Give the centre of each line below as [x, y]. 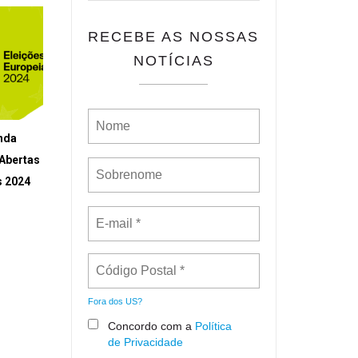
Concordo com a [151, 326]
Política [213, 326]
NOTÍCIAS [173, 61]
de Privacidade [145, 342]
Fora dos [106, 301]
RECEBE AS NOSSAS [174, 37]
